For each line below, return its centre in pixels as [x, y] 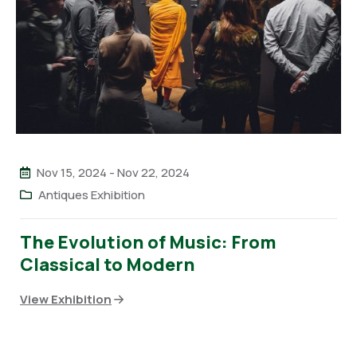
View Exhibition [66, 299]
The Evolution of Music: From [148, 242]
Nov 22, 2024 [153, 172]
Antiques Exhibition [92, 194]
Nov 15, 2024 [72, 172]
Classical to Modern [108, 264]
